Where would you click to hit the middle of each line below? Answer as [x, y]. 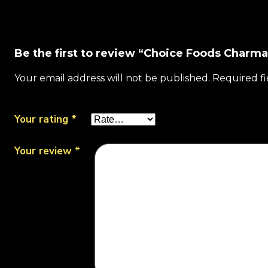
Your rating [43, 119]
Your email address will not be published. [112, 78]
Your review [45, 151]
